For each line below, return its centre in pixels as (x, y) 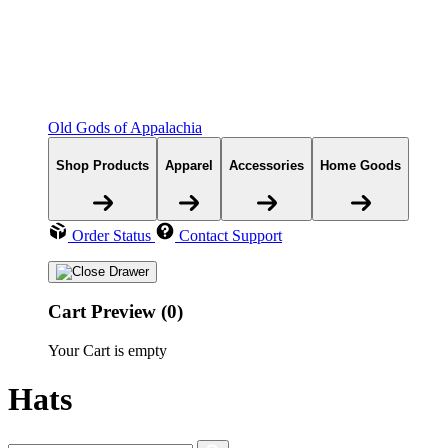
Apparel (189, 165)
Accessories (266, 165)
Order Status (111, 235)
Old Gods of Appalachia (125, 128)
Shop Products (102, 165)
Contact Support (230, 235)
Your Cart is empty (107, 351)
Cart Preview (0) (115, 312)
